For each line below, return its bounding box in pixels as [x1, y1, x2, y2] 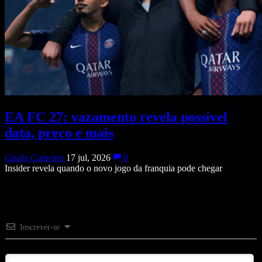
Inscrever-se [20, 222, 60, 232]
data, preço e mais [5, 125, 113, 140]
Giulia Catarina [5, 152, 64, 163]
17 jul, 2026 [66, 152, 111, 163]
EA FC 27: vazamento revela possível [5, 109, 227, 125]
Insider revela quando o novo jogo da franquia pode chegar [5, 163, 222, 173]
